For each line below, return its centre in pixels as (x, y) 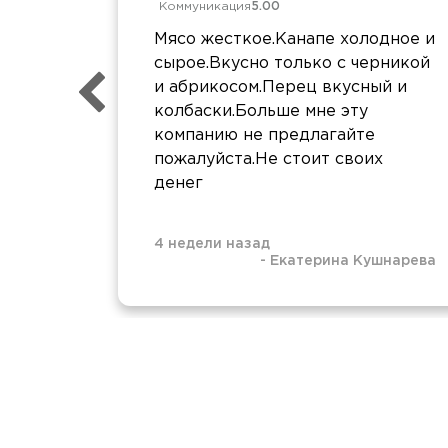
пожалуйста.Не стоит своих (268, 159)
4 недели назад (212, 243)
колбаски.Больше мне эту (261, 111)
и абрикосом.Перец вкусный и (280, 87)
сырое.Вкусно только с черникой (292, 63)
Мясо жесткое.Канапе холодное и (294, 39)
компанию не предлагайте (264, 135)
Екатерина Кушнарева (353, 260)
